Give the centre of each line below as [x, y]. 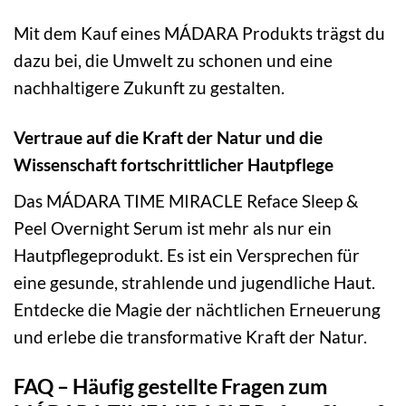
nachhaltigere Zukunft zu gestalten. [149, 88]
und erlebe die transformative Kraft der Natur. [190, 336]
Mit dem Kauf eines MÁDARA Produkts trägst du [199, 34]
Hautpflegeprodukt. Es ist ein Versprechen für [187, 255]
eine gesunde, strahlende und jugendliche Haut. [194, 282]
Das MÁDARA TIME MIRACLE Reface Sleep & [186, 200]
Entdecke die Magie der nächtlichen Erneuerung [197, 309]
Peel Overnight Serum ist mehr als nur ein [173, 227]
